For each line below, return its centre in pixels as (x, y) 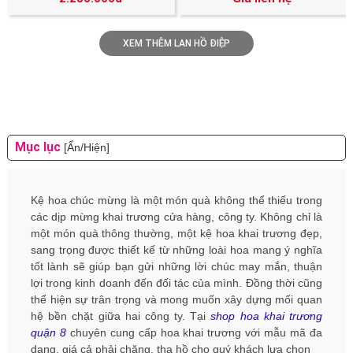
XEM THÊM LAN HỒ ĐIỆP (176, 44)
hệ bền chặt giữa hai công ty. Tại (121, 316)
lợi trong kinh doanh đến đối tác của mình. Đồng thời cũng (176, 282)
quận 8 (48, 332)
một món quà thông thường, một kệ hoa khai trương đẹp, (176, 233)
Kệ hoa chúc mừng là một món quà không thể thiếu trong (176, 200)
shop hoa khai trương (267, 316)
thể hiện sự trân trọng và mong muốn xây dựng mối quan (176, 299)
